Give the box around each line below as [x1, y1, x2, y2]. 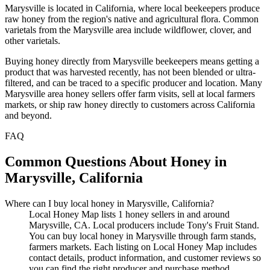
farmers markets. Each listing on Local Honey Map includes [29, 241, 257, 252]
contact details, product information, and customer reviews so [29, 252, 261, 263]
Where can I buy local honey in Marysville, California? [5, 198, 214, 209]
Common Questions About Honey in [5, 153, 227, 169]
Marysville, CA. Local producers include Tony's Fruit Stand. [29, 219, 259, 230]
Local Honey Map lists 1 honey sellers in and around [29, 209, 230, 219]
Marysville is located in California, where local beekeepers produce [5, 2, 260, 13]
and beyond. [5, 110, 52, 121]
